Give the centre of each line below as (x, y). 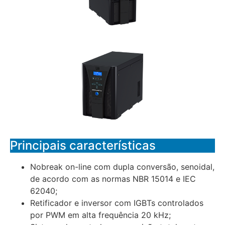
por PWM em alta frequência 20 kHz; (100, 215)
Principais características (83, 146)
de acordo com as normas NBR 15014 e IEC (113, 179)
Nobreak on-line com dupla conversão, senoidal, (122, 167)
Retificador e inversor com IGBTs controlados (117, 203)
